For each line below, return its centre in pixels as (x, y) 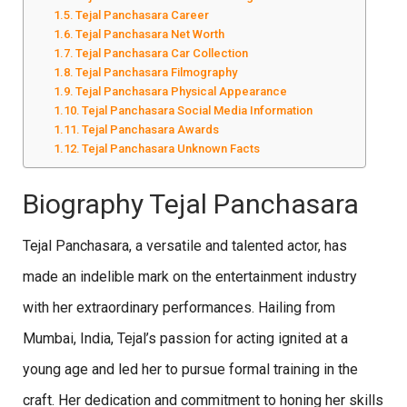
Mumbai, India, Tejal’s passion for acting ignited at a (185, 338)
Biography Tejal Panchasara (191, 203)
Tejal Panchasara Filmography (157, 72)
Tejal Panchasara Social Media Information (198, 110)
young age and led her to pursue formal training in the (190, 369)
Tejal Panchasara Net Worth (150, 34)
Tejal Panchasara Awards (152, 129)
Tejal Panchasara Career (143, 15)
